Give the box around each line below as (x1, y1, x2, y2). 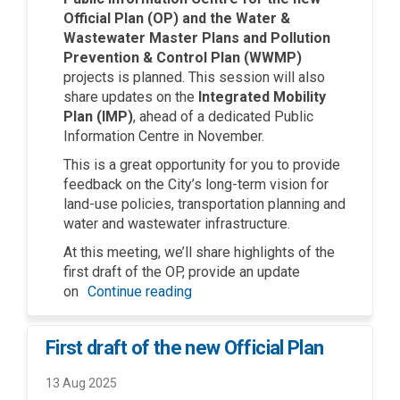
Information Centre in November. (63, 127, 264, 145)
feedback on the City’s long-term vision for (63, 175, 329, 193)
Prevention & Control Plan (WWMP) (63, 48, 302, 66)
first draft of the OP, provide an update (63, 262, 300, 280)
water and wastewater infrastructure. (63, 214, 290, 232)
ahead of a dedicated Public (139, 107, 313, 125)
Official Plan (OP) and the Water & (63, 9, 290, 27)
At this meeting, (63, 243, 164, 261)
